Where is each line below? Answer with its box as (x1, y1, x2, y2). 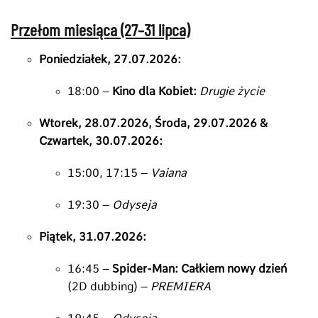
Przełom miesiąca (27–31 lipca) (11, 18, 190, 40)
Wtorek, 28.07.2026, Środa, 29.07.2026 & (39, 116, 268, 130)
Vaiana (150, 165, 187, 180)
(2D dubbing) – (67, 279, 150, 293)
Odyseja (112, 197, 157, 212)
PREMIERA (150, 279, 211, 293)
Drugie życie (199, 84, 265, 98)
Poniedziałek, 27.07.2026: (39, 52, 181, 66)
